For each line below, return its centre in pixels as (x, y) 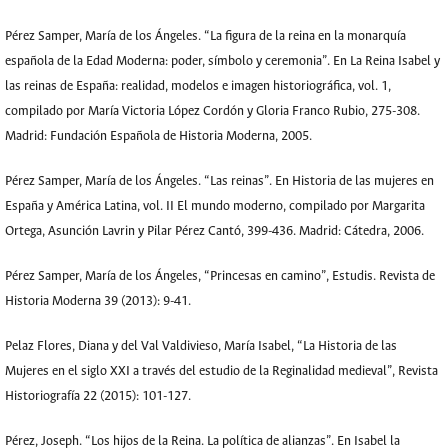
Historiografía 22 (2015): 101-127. (98, 396)
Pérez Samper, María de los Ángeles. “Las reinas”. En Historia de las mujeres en (219, 181)
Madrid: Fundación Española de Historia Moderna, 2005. (158, 136)
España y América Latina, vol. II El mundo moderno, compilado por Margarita (215, 206)
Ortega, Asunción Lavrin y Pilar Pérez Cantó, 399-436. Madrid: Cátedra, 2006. (214, 231)
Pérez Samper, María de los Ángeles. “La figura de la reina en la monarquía (205, 36)
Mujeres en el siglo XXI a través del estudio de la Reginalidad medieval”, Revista (221, 371)
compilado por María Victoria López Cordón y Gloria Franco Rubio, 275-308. (212, 111)
